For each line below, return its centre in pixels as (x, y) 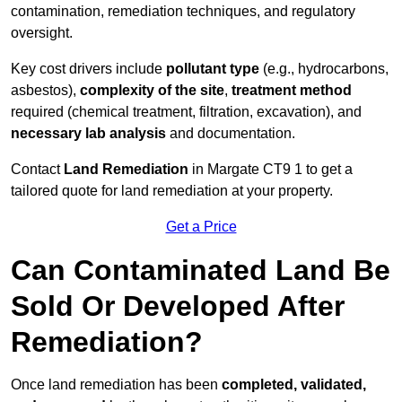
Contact (37, 170)
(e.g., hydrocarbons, (324, 69)
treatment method (290, 91)
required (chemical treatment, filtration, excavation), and (186, 112)
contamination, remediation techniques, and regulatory (183, 12)
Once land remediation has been (116, 385)
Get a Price (201, 227)
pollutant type (213, 69)
